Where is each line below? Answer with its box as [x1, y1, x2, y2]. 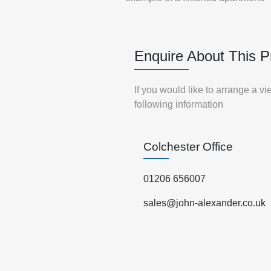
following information [134, 99, 223, 109]
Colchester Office [143, 140, 233, 153]
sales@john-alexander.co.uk [143, 198, 266, 208]
